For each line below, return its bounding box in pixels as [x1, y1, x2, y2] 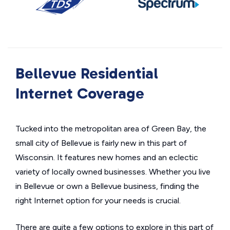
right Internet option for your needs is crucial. [15, 196, 181, 205]
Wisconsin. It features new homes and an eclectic [15, 152, 198, 162]
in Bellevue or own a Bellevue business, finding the [15, 181, 199, 191]
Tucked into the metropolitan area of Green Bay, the [15, 124, 206, 133]
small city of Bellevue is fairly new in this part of [15, 138, 187, 148]
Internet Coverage [15, 84, 144, 103]
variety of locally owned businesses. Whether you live [15, 167, 210, 177]
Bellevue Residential [15, 64, 158, 83]
